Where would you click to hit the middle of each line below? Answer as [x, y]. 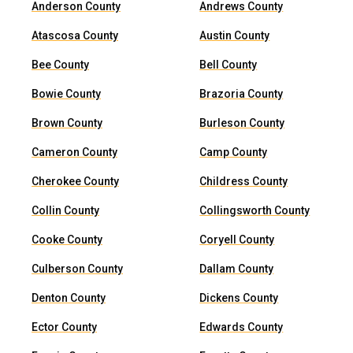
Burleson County [242, 123]
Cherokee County [75, 181]
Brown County [67, 123]
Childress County [244, 181]
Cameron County [74, 152]
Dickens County [239, 298]
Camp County [234, 152]
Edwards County [242, 327]
